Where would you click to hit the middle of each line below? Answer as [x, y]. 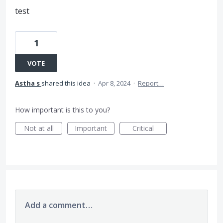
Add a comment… [59, 205]
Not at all [39, 128]
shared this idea [67, 83]
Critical [143, 128]
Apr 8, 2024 [114, 83]
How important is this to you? [62, 110]
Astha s [27, 83]
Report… [151, 83]
